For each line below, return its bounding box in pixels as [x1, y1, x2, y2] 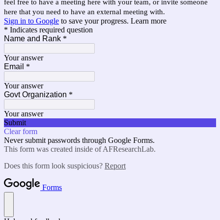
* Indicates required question [4, 26, 93, 34]
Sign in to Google [4, 17, 59, 25]
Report [105, 162, 126, 170]
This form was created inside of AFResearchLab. [4, 145, 156, 153]
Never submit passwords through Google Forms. [4, 136, 155, 144]
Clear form [4, 127, 37, 136]
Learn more [131, 17, 166, 25]
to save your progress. [59, 17, 131, 25]
